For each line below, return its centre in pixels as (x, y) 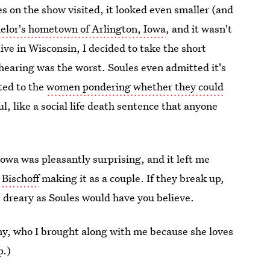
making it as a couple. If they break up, (132, 178)
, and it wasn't (199, 29)
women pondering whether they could (135, 86)
